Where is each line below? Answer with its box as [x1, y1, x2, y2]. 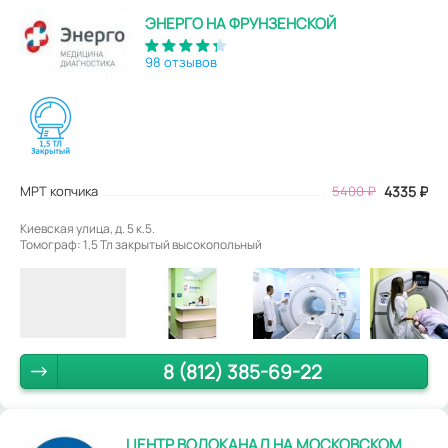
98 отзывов [145, 53, 217, 71]
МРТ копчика [20, 182, 98, 200]
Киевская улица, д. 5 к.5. [20, 220, 155, 237]
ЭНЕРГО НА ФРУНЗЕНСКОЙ [145, 13, 336, 34]
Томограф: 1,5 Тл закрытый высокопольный [20, 236, 262, 253]
